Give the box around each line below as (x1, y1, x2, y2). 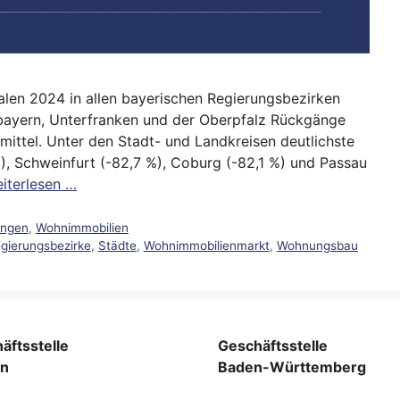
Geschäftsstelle (218, 336, 328, 354)
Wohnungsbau (276, 237, 358, 253)
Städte (97, 237, 137, 253)
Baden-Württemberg (218, 357, 366, 376)
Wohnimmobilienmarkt (143, 237, 270, 253)
